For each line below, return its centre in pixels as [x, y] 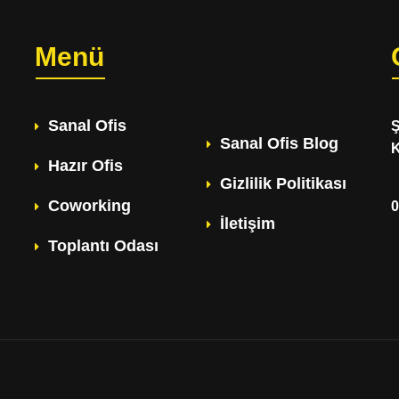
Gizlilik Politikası [283, 183]
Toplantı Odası [103, 246]
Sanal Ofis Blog [279, 143]
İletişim [248, 224]
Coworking [90, 206]
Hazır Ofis [85, 166]
